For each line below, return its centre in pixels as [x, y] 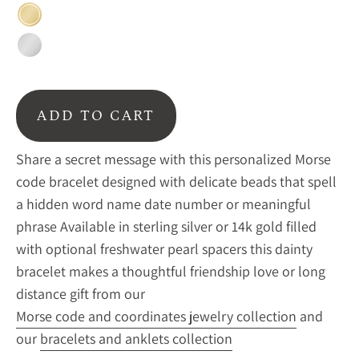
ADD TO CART [96, 115]
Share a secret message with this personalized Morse [173, 159]
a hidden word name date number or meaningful [163, 204]
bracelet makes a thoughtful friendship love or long [171, 271]
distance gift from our [81, 293]
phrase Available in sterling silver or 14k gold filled [166, 226]
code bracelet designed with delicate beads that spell [176, 181]
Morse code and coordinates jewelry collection [156, 316]
